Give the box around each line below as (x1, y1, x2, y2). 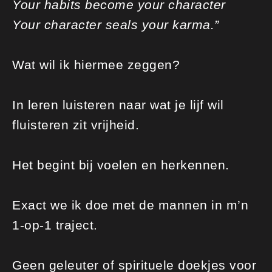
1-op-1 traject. (12, 218, 98, 232)
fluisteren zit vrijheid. (12, 118, 139, 132)
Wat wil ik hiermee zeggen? (12, 58, 180, 72)
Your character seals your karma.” (12, 18, 219, 32)
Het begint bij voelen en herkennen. (12, 158, 229, 172)
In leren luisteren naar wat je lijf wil (12, 98, 224, 112)
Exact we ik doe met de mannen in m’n (12, 198, 248, 212)
